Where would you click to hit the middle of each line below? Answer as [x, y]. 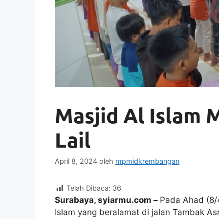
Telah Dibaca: [88, 188]
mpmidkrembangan [147, 161]
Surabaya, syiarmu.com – [107, 200]
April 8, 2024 [76, 161]
